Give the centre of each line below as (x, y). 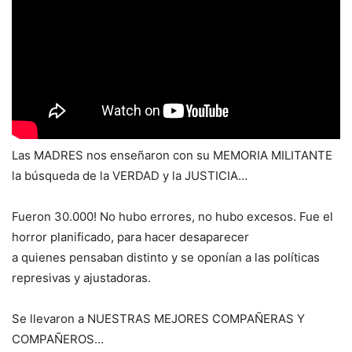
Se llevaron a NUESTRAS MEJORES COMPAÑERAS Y (158, 319)
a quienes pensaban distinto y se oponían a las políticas (166, 258)
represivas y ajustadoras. (81, 278)
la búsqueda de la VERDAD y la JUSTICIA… (130, 176)
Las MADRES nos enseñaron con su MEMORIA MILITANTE (172, 156)
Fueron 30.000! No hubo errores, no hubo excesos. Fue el (172, 217)
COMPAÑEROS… (58, 339)
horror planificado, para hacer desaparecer (130, 237)
